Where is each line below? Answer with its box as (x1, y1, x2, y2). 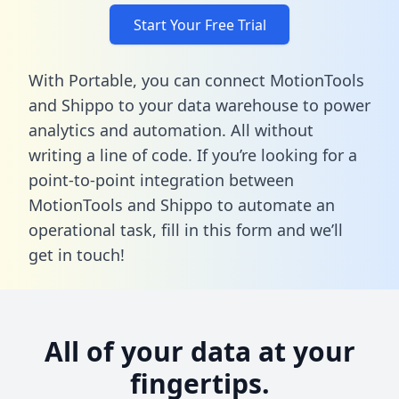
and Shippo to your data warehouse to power (28, 94, 370, 116)
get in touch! (28, 243, 125, 265)
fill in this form (161, 218, 273, 240)
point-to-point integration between (28, 168, 294, 191)
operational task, (28, 218, 161, 240)
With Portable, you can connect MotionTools (28, 69, 364, 91)
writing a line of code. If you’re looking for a (28, 143, 357, 166)
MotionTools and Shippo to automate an (28, 193, 335, 216)
